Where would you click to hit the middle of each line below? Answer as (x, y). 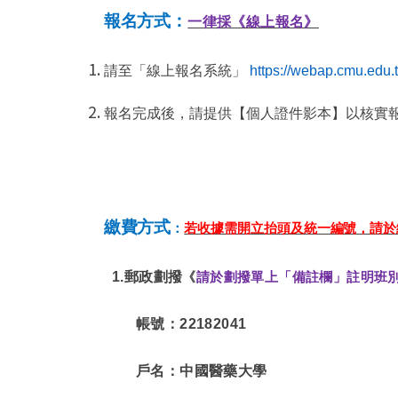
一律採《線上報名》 (253, 22)
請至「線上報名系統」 (175, 71)
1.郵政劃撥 (147, 276)
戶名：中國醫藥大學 (202, 370)
